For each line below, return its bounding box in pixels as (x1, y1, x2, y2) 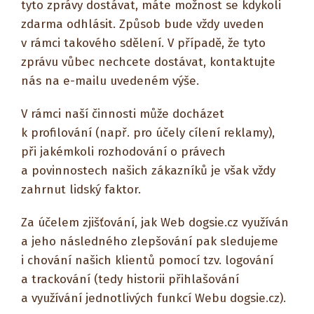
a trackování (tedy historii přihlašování (21, 272, 239, 287)
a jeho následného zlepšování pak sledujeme (21, 234, 278, 249)
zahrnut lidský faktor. (21, 182, 141, 197)
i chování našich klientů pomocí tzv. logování (21, 253, 273, 268)
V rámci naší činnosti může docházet (21, 107, 224, 121)
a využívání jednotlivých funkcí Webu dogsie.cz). (21, 291, 286, 306)
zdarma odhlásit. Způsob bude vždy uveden (21, 17, 264, 32)
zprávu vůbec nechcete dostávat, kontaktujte (21, 55, 275, 69)
